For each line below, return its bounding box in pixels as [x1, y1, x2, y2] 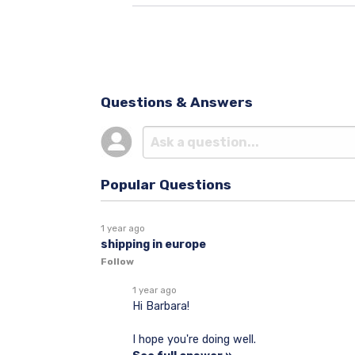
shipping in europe [101, 237, 206, 251]
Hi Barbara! [132, 299, 189, 313]
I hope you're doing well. [132, 332, 256, 346]
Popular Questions [101, 176, 231, 193]
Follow [101, 255, 134, 267]
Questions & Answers [101, 94, 253, 111]
